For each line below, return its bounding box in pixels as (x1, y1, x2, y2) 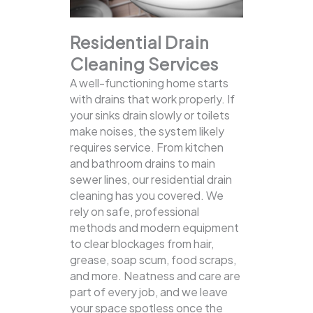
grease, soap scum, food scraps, (70, 252, 236, 268)
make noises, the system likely (70, 124, 224, 139)
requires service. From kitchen (70, 140, 224, 155)
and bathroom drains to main (70, 156, 215, 171)
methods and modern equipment (70, 220, 239, 235)
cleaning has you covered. (70, 188, 206, 203)
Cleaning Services (70, 53, 219, 75)
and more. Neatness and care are (70, 268, 240, 284)
